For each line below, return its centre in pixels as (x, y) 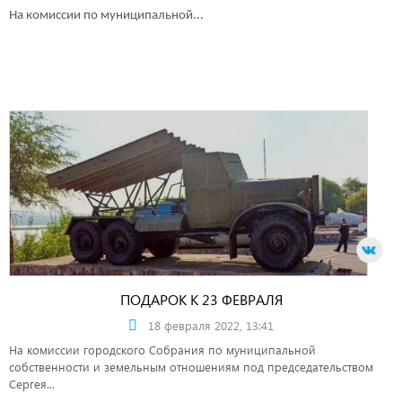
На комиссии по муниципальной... (106, 15)
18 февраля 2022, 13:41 (211, 325)
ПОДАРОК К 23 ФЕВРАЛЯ (201, 299)
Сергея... (32, 383)
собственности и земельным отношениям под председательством (191, 366)
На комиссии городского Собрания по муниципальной (162, 349)
